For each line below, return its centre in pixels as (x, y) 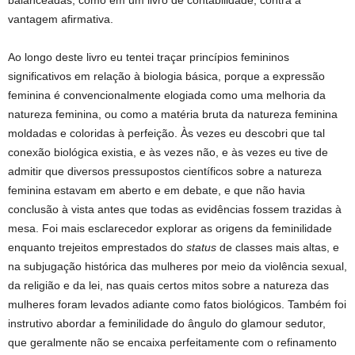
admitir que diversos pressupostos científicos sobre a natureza (165, 172)
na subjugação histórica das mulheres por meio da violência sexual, (177, 267)
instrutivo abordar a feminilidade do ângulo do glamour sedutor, (167, 324)
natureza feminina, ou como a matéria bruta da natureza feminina (173, 115)
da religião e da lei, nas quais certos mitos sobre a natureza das (168, 286)
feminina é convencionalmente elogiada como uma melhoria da (167, 95)
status (201, 248)
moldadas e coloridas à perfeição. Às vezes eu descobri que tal (166, 134)
